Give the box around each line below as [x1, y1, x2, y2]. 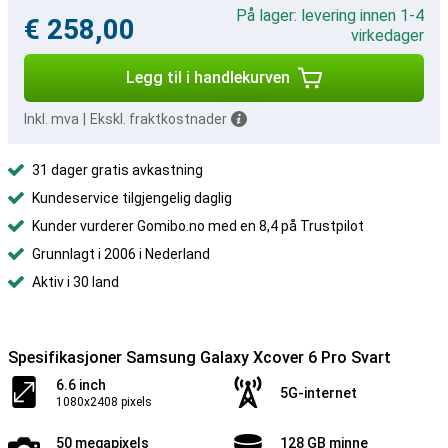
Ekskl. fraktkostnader [90, 111, 227, 127]
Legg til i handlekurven [126, 68, 290, 87]
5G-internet [280, 385, 357, 401]
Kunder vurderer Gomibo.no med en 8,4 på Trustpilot [32, 218, 364, 234]
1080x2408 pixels [56, 395, 152, 409]
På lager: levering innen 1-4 [236, 6, 424, 25]
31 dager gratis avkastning [32, 162, 203, 178]
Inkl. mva [24, 111, 79, 127]
